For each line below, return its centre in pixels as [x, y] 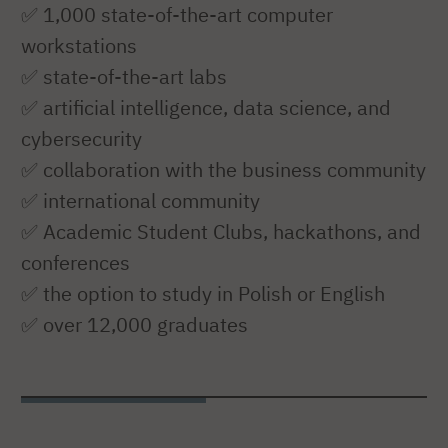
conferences [75, 263]
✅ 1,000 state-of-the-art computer [177, 15]
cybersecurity [81, 139]
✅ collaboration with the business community [223, 170]
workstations [79, 46]
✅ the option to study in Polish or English [203, 294]
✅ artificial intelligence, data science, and [206, 108]
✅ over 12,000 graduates [134, 325]
